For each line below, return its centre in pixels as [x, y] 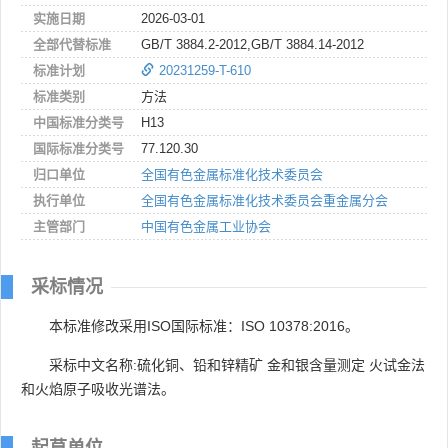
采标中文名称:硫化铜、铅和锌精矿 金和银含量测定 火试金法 [237, 364]
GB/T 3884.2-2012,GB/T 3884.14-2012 [252, 44]
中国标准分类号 [78, 122]
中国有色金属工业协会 [206, 226]
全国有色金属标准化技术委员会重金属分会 [264, 200]
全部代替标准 [72, 44]
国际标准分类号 [78, 148]
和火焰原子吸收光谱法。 [98, 388]
